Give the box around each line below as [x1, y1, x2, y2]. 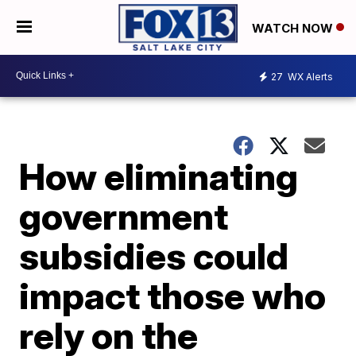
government [19, 193, 229, 238]
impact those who [19, 273, 327, 318]
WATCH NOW [252, 20, 336, 36]
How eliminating [19, 153, 299, 199]
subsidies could [19, 233, 289, 278]
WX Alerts [285, 71, 333, 83]
